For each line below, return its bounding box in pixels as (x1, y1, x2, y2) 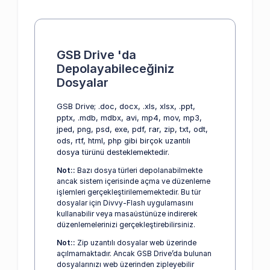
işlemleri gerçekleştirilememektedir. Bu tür (57, 187, 201, 196)
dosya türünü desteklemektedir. (57, 147, 169, 157)
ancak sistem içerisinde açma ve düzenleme (57, 176, 210, 186)
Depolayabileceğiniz (57, 61, 174, 76)
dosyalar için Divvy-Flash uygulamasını (57, 198, 193, 207)
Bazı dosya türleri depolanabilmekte (77, 165, 202, 175)
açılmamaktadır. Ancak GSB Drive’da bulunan (57, 248, 212, 258)
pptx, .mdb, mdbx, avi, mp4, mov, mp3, (57, 113, 202, 122)
